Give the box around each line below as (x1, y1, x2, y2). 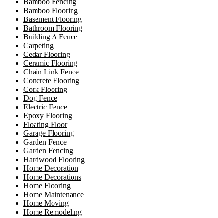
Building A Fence (23, 32, 77, 41)
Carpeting (23, 41, 54, 50)
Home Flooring (23, 181, 71, 190)
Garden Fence (23, 137, 67, 146)
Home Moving (23, 199, 69, 207)
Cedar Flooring (23, 50, 70, 58)
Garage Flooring (23, 128, 74, 137)
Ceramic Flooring (23, 58, 77, 67)
